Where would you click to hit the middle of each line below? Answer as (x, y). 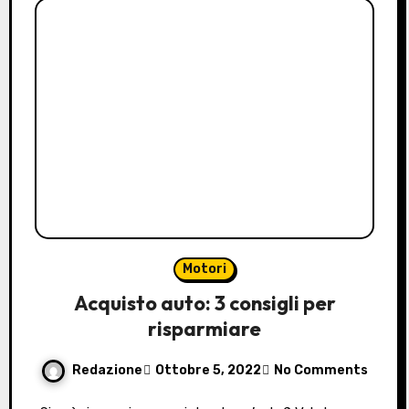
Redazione (107, 370)
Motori (204, 268)
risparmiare (204, 328)
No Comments (321, 370)
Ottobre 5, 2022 (208, 370)
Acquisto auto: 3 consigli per (204, 303)
